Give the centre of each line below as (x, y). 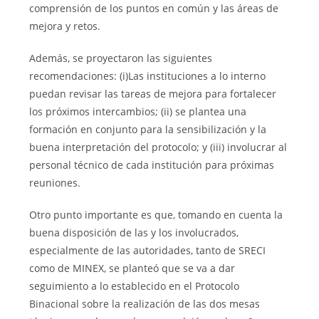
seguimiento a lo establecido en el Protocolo (135, 286)
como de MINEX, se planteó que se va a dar (132, 268)
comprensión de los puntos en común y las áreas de (154, 9)
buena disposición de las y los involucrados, (134, 233)
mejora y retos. (65, 26)
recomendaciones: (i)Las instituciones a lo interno (148, 76)
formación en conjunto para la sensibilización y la (148, 130)
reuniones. (55, 183)
